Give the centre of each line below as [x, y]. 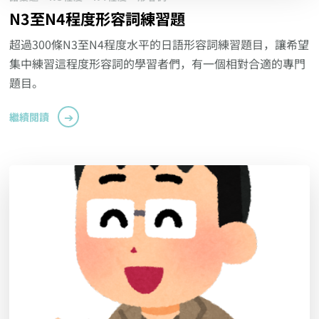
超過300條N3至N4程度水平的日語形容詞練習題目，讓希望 [159, 45]
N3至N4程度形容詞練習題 [98, 19]
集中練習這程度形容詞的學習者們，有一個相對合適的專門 [158, 64]
